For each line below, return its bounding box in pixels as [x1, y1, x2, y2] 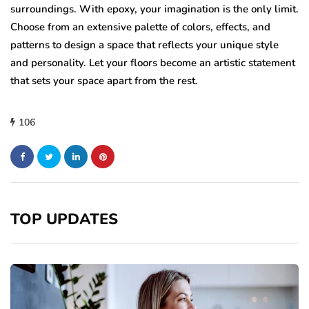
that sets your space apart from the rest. [10, 74, 198, 88]
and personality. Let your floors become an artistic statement [10, 56, 295, 70]
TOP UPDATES [10, 209, 118, 230]
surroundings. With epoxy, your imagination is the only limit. [10, 2, 299, 17]
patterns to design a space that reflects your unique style [10, 38, 279, 52]
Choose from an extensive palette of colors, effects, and [10, 20, 270, 34]
